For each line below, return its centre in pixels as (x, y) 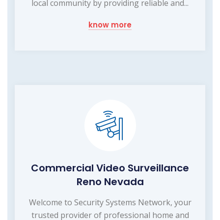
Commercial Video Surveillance (110, 168)
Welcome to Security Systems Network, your (110, 203)
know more (110, 25)
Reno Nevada (110, 182)
